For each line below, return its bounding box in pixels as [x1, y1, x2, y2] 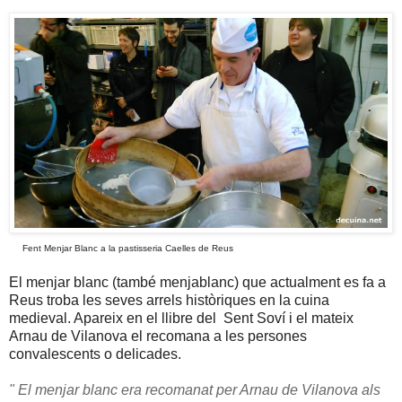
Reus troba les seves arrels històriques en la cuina [9, 292, 329, 308]
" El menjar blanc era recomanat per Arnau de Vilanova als [9, 381, 380, 398]
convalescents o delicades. [9, 345, 181, 362]
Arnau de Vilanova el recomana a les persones [9, 328, 307, 344]
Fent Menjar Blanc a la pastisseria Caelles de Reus [9, 242, 233, 253]
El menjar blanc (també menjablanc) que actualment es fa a [9, 274, 386, 290]
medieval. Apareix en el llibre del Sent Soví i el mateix [9, 310, 354, 326]
